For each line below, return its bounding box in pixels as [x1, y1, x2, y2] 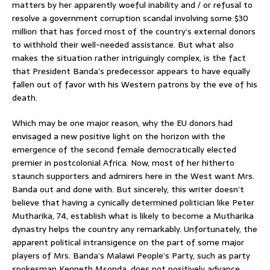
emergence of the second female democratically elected [12, 142, 236, 156]
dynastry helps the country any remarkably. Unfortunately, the [12, 222, 257, 236]
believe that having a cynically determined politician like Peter [12, 195, 254, 209]
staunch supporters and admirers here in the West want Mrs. [12, 169, 254, 183]
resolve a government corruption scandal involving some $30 [12, 11, 248, 25]
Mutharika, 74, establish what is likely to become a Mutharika [12, 209, 254, 222]
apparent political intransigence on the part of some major [12, 235, 244, 249]
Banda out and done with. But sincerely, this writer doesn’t [12, 182, 244, 196]
